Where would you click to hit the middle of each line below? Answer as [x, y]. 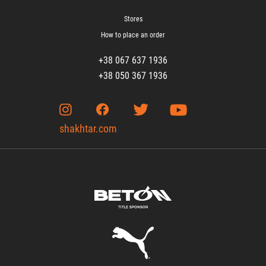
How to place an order [133, 35]
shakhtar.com [88, 129]
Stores [133, 19]
